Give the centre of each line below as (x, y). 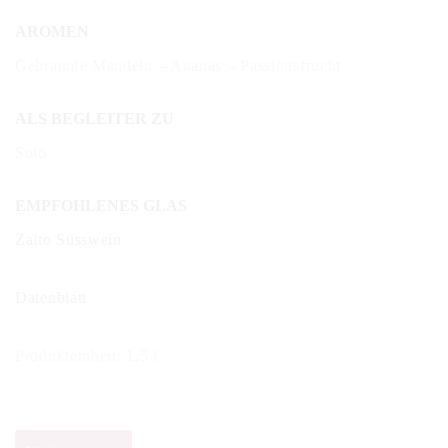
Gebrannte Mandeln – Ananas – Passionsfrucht (178, 65)
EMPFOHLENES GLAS (101, 206)
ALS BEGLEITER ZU (94, 118)
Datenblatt (51, 298)
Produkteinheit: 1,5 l (86, 356)
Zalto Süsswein (68, 240)
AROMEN (52, 31)
